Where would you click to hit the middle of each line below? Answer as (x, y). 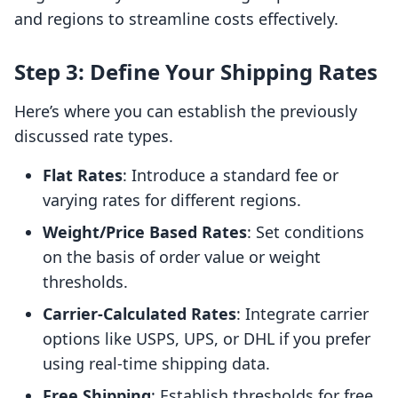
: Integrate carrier (302, 314)
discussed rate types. (94, 136)
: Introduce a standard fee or (231, 175)
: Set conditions (306, 232)
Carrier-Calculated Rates (139, 314)
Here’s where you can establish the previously (186, 111)
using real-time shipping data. (156, 364)
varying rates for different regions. (172, 200)
